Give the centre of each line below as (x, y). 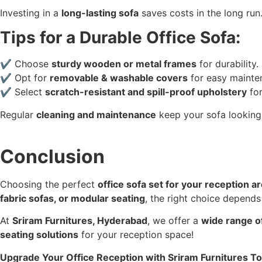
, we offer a (174, 221)
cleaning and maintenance (96, 114)
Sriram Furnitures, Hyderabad (80, 221)
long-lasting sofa (100, 13)
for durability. (227, 64)
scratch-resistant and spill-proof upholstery (146, 92)
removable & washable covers (119, 78)
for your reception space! (136, 235)
